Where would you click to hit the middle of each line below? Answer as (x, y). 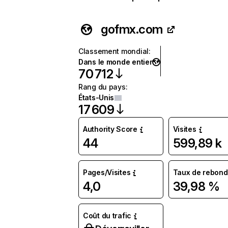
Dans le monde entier (116, 62)
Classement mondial (113, 51)
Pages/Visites (107, 172)
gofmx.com (132, 29)
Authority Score (110, 129)
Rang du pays (102, 87)
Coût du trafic (107, 216)
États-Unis (96, 97)
